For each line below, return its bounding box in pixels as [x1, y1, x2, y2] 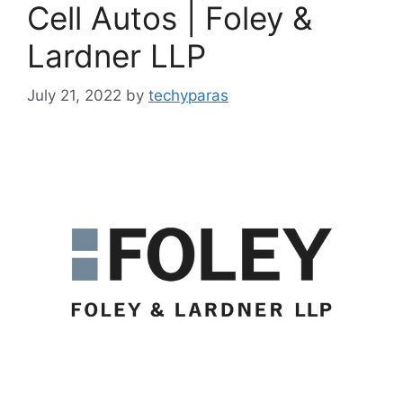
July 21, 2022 [27, 86, 121, 105]
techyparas [148, 86, 228, 105]
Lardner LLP [27, 36, 206, 75]
